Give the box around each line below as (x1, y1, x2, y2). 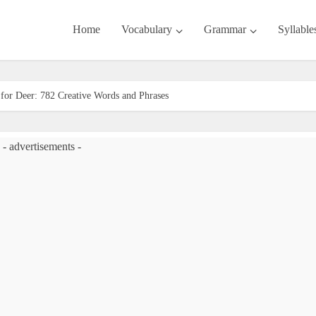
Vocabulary (121, 23, 172, 35)
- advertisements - (2, 140, 81, 152)
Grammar (204, 23, 246, 35)
